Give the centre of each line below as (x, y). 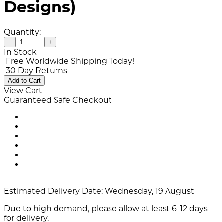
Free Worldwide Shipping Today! (70, 61)
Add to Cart (24, 80)
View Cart (23, 90)
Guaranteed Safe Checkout (58, 100)
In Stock (20, 52)
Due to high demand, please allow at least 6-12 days (106, 208)
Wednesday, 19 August (148, 191)
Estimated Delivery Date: (53, 191)
